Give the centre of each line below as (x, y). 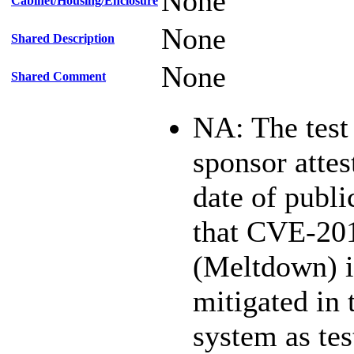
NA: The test (271, 127)
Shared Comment (58, 76)
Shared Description (63, 38)
